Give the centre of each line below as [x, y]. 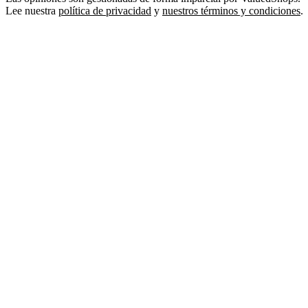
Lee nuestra [32, 10]
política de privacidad [105, 10]
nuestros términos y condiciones [231, 10]
